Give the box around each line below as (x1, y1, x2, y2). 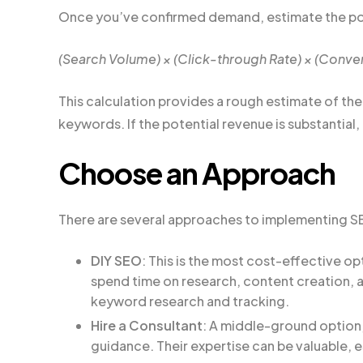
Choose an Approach (58, 154, 336, 191)
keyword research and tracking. (91, 292, 289, 310)
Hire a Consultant (91, 316, 203, 334)
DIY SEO (91, 251, 142, 269)
